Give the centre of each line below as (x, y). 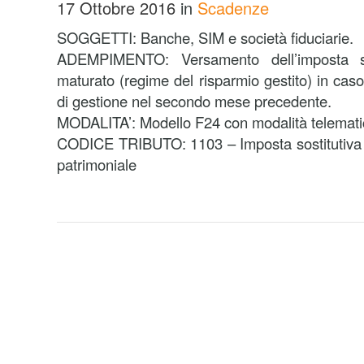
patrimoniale (97, 164)
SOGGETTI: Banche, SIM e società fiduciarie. (205, 37)
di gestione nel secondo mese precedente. (194, 101)
